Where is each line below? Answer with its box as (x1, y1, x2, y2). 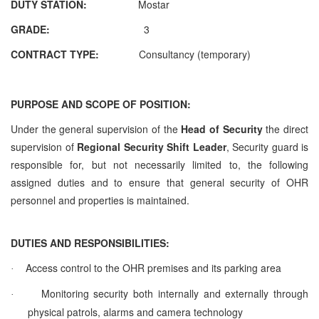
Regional (77, 139, 120, 154)
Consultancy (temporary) (139, 46, 251, 61)
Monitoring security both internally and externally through (41, 286, 309, 300)
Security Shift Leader (123, 139, 226, 154)
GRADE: (11, 21, 144, 36)
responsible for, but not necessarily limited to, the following (11, 157, 308, 172)
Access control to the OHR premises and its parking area (26, 260, 281, 275)
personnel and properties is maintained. (11, 192, 189, 207)
